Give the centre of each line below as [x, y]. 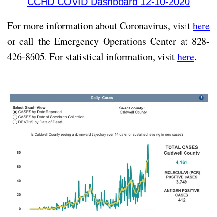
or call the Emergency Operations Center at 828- [108, 41]
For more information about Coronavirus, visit [100, 25]
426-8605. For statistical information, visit [92, 56]
